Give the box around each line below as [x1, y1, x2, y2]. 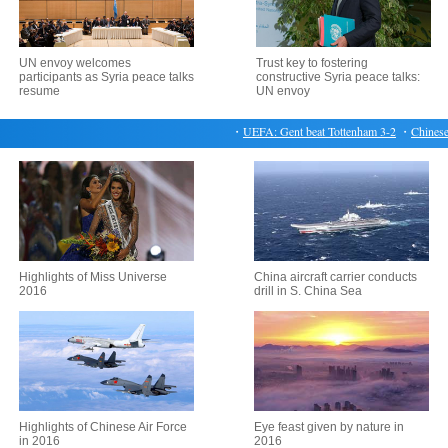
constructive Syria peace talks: [256, 70, 420, 84]
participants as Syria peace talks [18, 70, 194, 84]
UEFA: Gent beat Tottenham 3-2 [225, 123, 379, 139]
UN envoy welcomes [18, 56, 131, 70]
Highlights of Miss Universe [19, 270, 167, 284]
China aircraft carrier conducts [254, 270, 417, 284]
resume [18, 84, 60, 98]
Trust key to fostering [256, 56, 368, 70]
